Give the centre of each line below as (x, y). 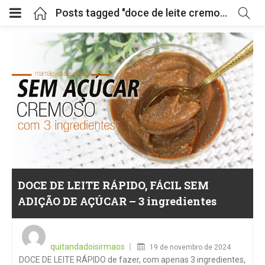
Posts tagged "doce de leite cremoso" (224, 13)
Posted (165, 227)
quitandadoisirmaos (88, 246)
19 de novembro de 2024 (190, 247)
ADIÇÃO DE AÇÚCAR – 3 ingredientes (117, 201)
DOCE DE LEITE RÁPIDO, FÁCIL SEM (113, 185)
